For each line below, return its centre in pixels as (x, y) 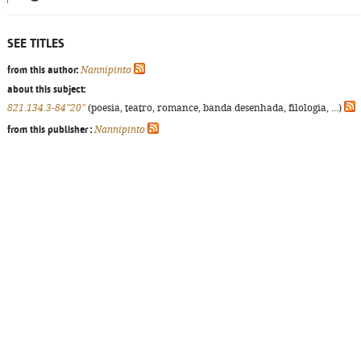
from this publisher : (50, 130)
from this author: (43, 70)
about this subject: (46, 89)
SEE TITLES (36, 43)
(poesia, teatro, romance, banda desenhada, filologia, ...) (215, 108)
